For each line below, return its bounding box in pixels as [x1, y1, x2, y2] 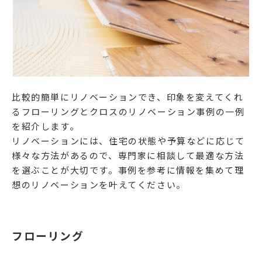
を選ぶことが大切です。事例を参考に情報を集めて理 [12, 164, 244, 177]
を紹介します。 [12, 120, 80, 133]
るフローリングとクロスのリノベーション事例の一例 [12, 105, 245, 118]
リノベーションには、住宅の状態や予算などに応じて [12, 135, 245, 147]
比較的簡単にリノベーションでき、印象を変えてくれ [12, 91, 244, 104]
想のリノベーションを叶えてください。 [12, 178, 186, 191]
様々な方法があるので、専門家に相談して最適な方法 [12, 149, 244, 162]
